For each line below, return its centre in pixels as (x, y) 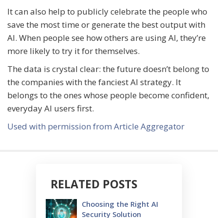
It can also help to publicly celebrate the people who (107, 11)
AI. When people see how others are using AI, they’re (107, 37)
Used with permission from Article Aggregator (96, 126)
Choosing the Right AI (120, 204)
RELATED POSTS (94, 184)
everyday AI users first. (52, 108)
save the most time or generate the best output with (106, 24)
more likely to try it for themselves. (73, 51)
